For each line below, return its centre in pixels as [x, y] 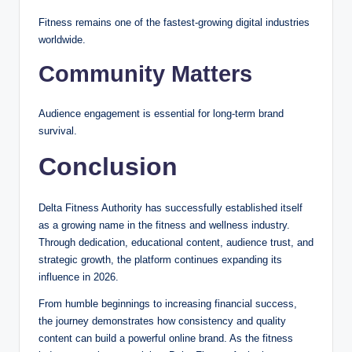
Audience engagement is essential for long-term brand [161, 114]
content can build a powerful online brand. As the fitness [166, 339]
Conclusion [108, 167]
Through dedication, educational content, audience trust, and [176, 243]
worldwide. [62, 40]
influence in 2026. [79, 277]
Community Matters [145, 74]
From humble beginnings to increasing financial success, [168, 304]
